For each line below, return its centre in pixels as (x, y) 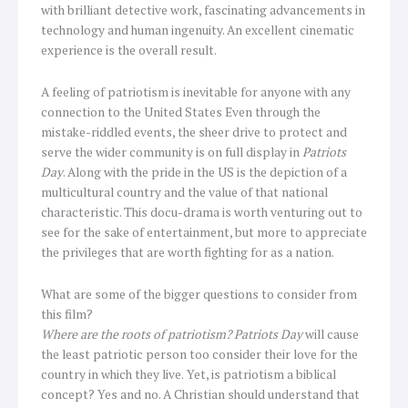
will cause (332, 335)
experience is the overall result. (129, 51)
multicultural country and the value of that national (184, 193)
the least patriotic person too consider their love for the (199, 355)
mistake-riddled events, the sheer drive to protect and (194, 133)
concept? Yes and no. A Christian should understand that (200, 395)
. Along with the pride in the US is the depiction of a (205, 173)
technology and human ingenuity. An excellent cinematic (198, 31)
